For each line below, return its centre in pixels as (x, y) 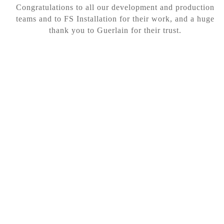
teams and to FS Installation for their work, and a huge (115, 18)
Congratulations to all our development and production (115, 7)
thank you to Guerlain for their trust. (115, 30)
